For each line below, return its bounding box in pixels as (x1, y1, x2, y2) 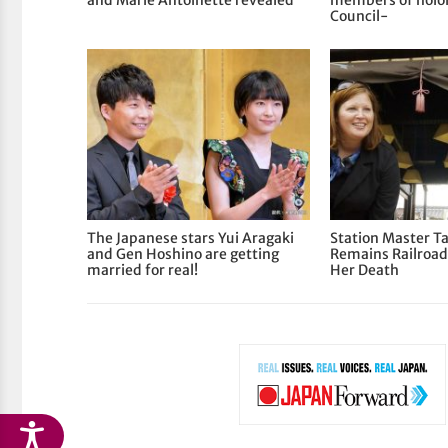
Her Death (330, 261, 400, 280)
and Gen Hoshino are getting (87, 245, 280, 264)
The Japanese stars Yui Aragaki (87, 229, 295, 248)
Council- (330, 7, 389, 26)
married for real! (87, 261, 199, 280)
